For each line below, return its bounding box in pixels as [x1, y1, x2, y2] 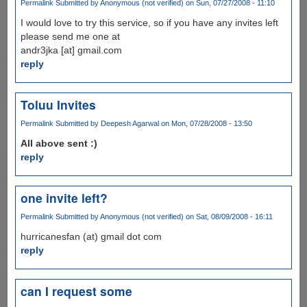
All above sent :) [20, 137, 97, 149]
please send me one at [20, 30, 120, 42]
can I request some [20, 282, 132, 300]
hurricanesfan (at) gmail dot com [20, 231, 162, 243]
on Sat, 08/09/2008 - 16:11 [183, 212, 273, 221]
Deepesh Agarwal [100, 119, 159, 127]
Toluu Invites [20, 95, 96, 113]
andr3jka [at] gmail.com [20, 44, 122, 56]
